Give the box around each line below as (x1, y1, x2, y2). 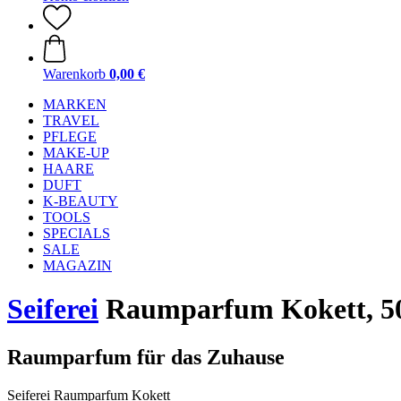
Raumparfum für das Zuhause (7, 345, 285, 369)
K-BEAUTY (43, 193, 118, 209)
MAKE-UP (43, 145, 109, 160)
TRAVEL (43, 113, 99, 128)
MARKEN (43, 97, 107, 112)
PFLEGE (43, 129, 97, 144)
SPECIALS (43, 226, 110, 241)
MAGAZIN (43, 258, 112, 273)
